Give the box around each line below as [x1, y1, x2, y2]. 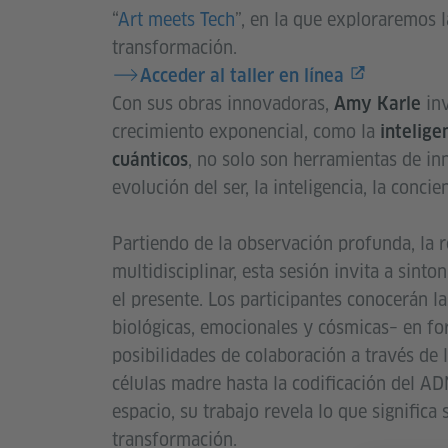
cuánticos [112, 149, 188, 170]
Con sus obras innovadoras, [112, 92, 334, 115]
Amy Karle [334, 93, 421, 114]
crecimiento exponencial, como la [112, 120, 380, 143]
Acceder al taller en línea [140, 65, 344, 86]
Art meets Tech [118, 8, 235, 31]
